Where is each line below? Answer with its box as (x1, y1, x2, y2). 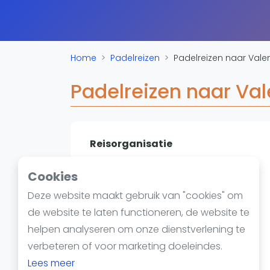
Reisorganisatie (90, 137, 172, 151)
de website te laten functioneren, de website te (28, 206, 250, 219)
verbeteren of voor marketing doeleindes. (28, 239, 222, 253)
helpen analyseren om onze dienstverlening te (28, 222, 245, 236)
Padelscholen (86, 14, 142, 26)
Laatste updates (86, 49, 154, 61)
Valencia (90, 154, 131, 168)
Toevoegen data (86, 31, 156, 43)
